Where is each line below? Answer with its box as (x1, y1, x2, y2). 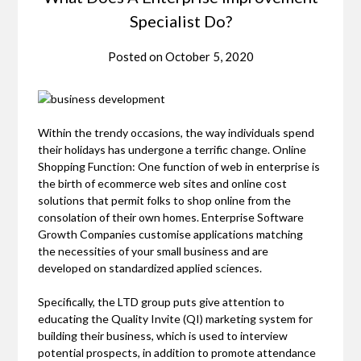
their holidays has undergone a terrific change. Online (38, 143, 307, 157)
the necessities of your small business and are (38, 244, 269, 259)
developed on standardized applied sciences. (38, 261, 263, 276)
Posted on (107, 49, 165, 64)
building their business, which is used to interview (38, 329, 288, 343)
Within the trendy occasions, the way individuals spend (38, 126, 315, 140)
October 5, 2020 (164, 49, 254, 64)
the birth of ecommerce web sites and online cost (38, 176, 288, 191)
